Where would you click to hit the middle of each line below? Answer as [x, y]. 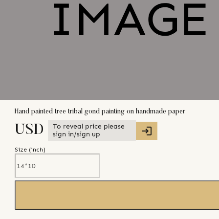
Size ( [23, 150]
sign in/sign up [77, 134]
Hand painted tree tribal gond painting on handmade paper [100, 112]
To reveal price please [89, 127]
